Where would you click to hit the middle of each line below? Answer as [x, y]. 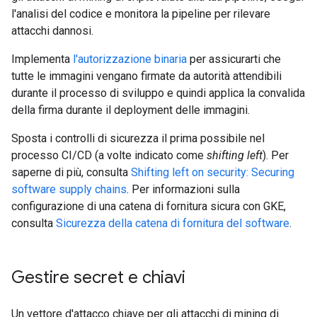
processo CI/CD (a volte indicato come [109, 155]
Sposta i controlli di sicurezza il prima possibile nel [138, 138]
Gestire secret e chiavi [98, 277]
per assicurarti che [234, 59]
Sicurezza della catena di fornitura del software [173, 223]
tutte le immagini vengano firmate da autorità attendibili [146, 76]
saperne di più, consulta [71, 172]
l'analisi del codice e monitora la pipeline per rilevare [141, 14]
